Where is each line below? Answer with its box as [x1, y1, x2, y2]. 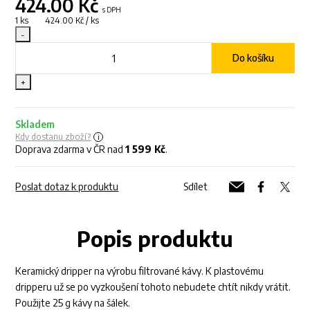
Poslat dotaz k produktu [15, 181, 119, 193]
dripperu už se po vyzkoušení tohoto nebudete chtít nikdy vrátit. [15, 281, 291, 293]
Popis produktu [77, 226, 233, 253]
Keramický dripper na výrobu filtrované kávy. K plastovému [15, 265, 264, 277]
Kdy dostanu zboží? [15, 131, 91, 143]
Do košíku [232, 52, 274, 64]
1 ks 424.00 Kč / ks [15, 15, 100, 26]
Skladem [15, 118, 55, 131]
